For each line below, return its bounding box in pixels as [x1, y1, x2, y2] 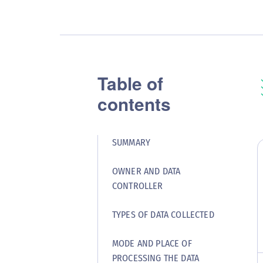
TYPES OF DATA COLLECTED [112, 209, 214, 220]
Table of [97, 70, 163, 96]
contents [97, 91, 171, 116]
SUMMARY [112, 137, 151, 148]
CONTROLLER [112, 180, 163, 191]
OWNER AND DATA [112, 166, 181, 177]
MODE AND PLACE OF [112, 238, 192, 249]
